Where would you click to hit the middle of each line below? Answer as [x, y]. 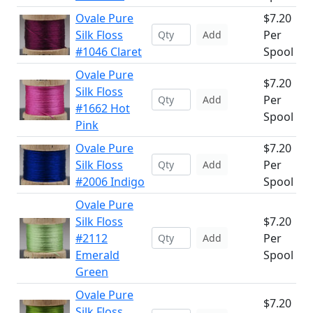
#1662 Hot [103, 108]
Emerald [97, 255]
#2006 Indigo [110, 182]
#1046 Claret [109, 52]
